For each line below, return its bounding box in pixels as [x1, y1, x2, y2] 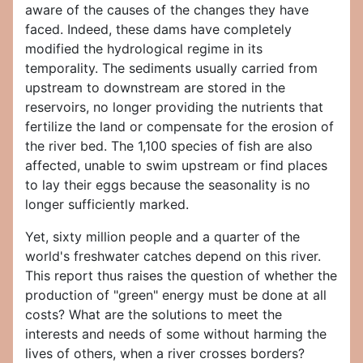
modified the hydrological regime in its [25, 41, 263, 58]
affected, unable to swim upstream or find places [25, 157, 327, 174]
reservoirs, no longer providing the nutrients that [25, 99, 323, 116]
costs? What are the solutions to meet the [25, 306, 282, 323]
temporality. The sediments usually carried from [25, 60, 318, 77]
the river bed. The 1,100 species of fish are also [25, 138, 313, 155]
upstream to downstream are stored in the [25, 79, 285, 96]
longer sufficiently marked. [25, 196, 189, 213]
